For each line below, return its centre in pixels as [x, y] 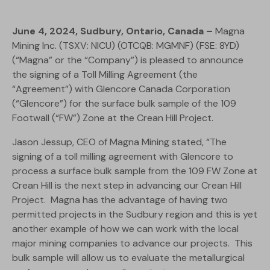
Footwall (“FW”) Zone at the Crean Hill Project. [113, 118]
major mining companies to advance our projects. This [132, 243]
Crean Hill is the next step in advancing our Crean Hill [127, 186]
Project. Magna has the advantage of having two [120, 200]
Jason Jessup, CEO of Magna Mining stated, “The [119, 142]
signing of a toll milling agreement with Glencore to [123, 157]
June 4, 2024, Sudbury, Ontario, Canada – [112, 31]
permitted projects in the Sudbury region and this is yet [135, 215]
